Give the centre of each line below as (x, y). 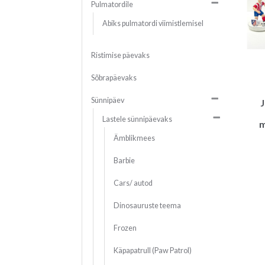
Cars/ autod (133, 183)
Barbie (124, 161)
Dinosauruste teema (147, 206)
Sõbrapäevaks (114, 78)
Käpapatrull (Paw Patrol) (152, 251)
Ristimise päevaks (120, 56)
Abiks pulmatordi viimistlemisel (153, 24)
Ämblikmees (134, 138)
